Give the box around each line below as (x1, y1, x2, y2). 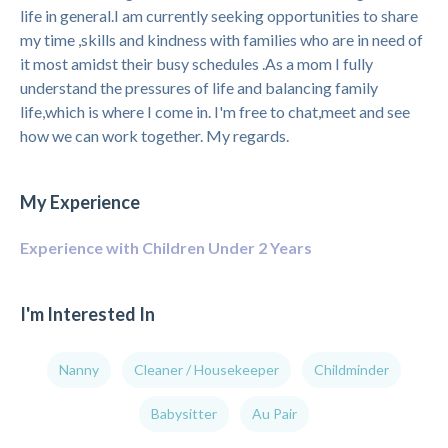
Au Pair (252, 405, 297, 422)
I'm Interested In (20, 303, 155, 325)
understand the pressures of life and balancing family (20, 78, 378, 97)
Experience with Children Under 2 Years (20, 238, 312, 257)
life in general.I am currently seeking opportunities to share (20, 6, 418, 25)
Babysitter (151, 405, 217, 422)
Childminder (314, 361, 389, 378)
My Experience (20, 191, 140, 213)
